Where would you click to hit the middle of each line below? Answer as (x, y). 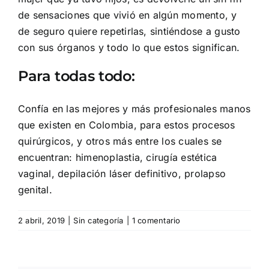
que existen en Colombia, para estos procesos (127, 125)
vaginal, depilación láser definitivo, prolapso (122, 173)
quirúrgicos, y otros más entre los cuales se (120, 141)
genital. (35, 189)
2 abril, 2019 (42, 220)
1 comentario (156, 220)
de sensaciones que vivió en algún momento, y (128, 15)
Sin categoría (98, 220)
